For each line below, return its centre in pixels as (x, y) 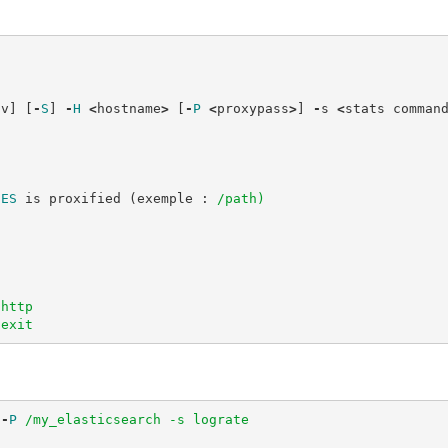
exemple (164, 198)
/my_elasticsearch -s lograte (136, 419)
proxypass (252, 108)
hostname (128, 108)
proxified (84, 198)
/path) (240, 198)
